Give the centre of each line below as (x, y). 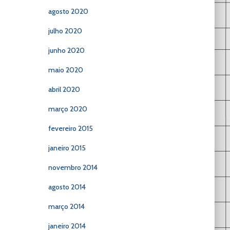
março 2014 (66, 206)
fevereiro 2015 (70, 128)
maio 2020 (65, 70)
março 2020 (68, 109)
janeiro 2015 (67, 148)
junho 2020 (66, 50)
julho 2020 (65, 31)
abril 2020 (64, 89)
